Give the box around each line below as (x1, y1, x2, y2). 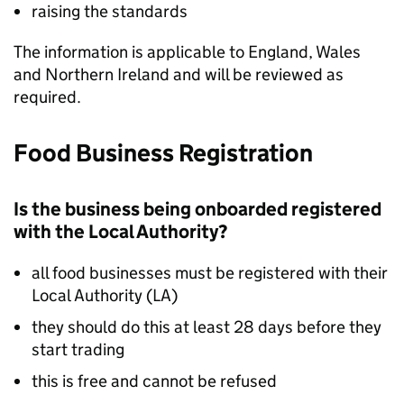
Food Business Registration (14, 138, 313, 168)
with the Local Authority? (14, 220, 227, 243)
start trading (32, 339, 124, 360)
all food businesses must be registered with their (32, 262, 388, 283)
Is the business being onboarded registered (14, 197, 381, 221)
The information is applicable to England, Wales (14, 41, 361, 62)
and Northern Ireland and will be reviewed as (14, 64, 344, 85)
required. (14, 87, 85, 107)
